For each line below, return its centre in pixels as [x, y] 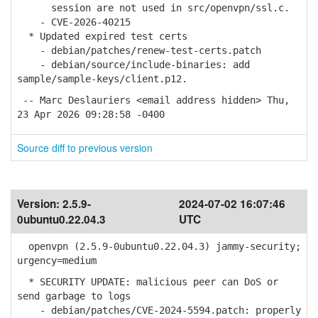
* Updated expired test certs [102, 36]
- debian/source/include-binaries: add [133, 65]
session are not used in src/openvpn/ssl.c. [153, 8]
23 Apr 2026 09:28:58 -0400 [91, 114]
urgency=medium [57, 261]
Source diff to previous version [85, 148]
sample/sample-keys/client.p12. [102, 79]
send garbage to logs [74, 296]
